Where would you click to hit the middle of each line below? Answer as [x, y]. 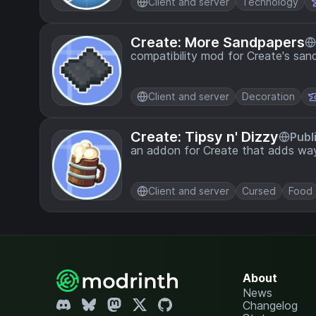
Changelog [270, 305]
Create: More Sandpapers [218, 42]
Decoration [268, 96]
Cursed [259, 191]
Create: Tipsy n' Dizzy [205, 137]
